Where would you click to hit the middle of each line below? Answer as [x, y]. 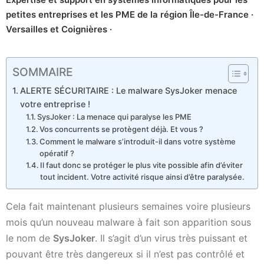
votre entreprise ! [55, 104]
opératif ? [57, 154]
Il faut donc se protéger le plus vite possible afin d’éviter [142, 165]
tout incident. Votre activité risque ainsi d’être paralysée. [143, 177]
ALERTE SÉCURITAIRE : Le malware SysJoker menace [128, 91]
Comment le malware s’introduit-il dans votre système [138, 142]
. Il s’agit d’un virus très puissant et [171, 238]
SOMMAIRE [43, 72]
